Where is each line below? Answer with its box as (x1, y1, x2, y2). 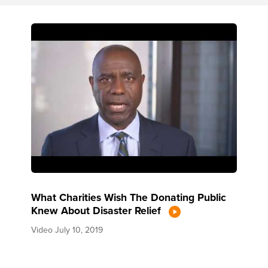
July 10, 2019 (55, 223, 103, 236)
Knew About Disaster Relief (31, 202, 165, 218)
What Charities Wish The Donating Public (31, 189, 227, 205)
